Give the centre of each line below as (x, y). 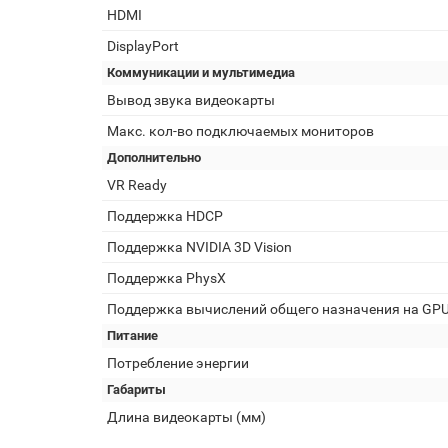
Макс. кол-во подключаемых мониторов (240, 131)
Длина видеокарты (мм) (186, 417)
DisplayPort (143, 46)
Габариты (136, 389)
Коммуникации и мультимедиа (201, 72)
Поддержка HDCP (165, 216)
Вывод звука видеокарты (191, 100)
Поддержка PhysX (166, 278)
